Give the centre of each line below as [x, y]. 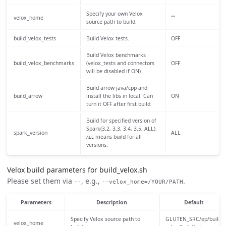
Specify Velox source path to [105, 219]
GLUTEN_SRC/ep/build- [194, 219]
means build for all [118, 136]
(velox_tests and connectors [120, 63]
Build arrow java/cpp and [117, 88]
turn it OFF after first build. [119, 104]
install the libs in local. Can [119, 96]
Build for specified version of [121, 120]
